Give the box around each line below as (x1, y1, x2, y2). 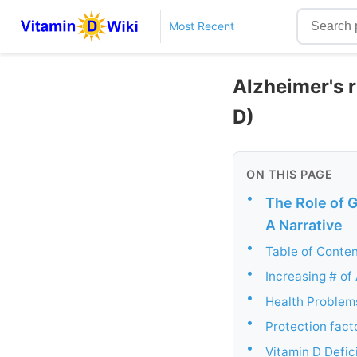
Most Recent (168, 19, 234, 33)
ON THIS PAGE (246, 167, 332, 181)
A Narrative (265, 216, 343, 233)
